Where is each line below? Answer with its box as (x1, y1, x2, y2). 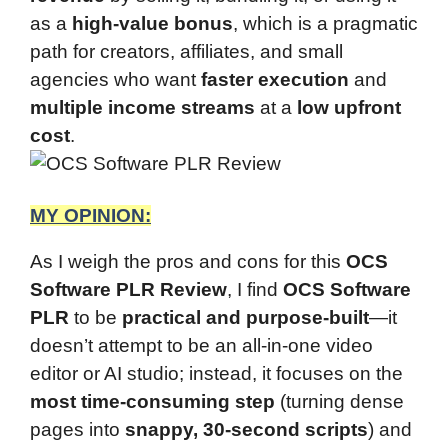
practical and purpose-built (122, 307, 369, 329)
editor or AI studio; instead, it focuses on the (30, 363, 403, 385)
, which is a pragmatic (233, 12, 418, 34)
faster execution (201, 68, 349, 90)
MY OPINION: (30, 205, 151, 227)
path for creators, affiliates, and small (30, 40, 343, 62)
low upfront (297, 96, 401, 118)
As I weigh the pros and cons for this (30, 251, 346, 273)
